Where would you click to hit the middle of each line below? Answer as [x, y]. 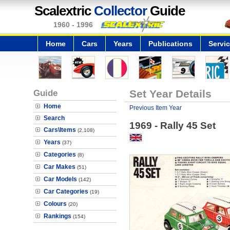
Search [54, 118]
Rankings [57, 216]
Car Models [60, 179]
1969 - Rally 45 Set [172, 126]
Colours [55, 204]
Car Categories [66, 191]
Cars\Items [60, 130]
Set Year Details [170, 94]
